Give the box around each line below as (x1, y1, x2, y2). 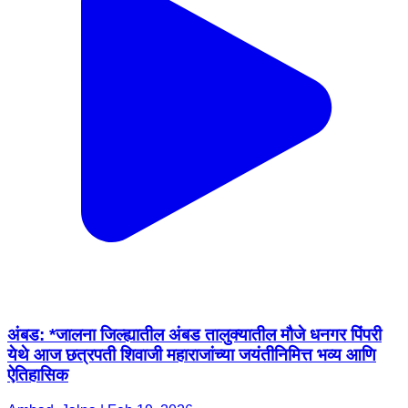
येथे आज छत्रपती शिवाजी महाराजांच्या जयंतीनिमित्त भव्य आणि (7, 345, 376, 365)
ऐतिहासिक (7, 365, 68, 385)
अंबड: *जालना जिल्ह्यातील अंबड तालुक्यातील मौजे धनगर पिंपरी (7, 325, 382, 345)
